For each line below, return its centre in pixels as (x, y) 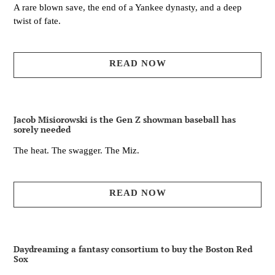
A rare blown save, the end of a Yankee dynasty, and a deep (128, 8)
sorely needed (42, 130)
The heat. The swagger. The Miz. (76, 151)
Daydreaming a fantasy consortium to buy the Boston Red (133, 249)
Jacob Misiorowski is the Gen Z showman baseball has (125, 120)
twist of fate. (37, 21)
